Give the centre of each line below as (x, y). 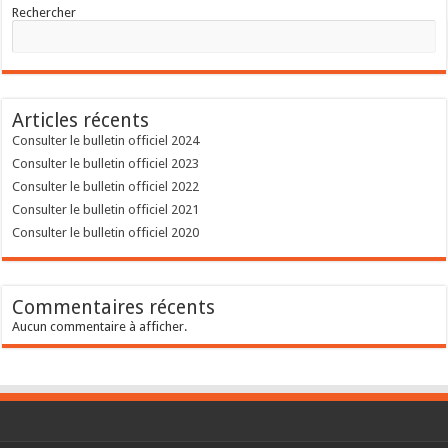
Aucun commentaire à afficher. (100, 326)
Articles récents (81, 120)
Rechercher (44, 12)
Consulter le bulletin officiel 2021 (106, 209)
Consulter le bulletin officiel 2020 (106, 232)
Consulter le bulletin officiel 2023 (106, 163)
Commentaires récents (114, 307)
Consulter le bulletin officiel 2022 (106, 186)
